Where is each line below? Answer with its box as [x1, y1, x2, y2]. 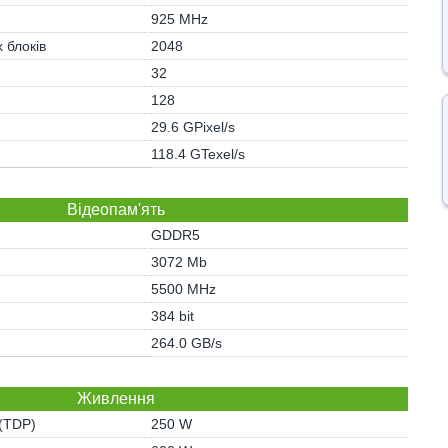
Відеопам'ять [66, 201, 165, 218]
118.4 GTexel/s [150, 146, 245, 162]
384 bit [150, 308, 194, 324]
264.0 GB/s [150, 335, 222, 351]
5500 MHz [150, 281, 216, 297]
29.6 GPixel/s [150, 119, 235, 135]
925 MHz [150, 11, 208, 27]
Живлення [76, 390, 155, 407]
